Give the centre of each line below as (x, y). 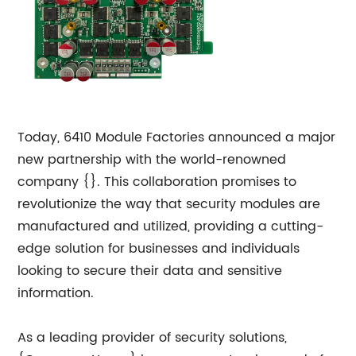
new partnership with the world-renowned (152, 160)
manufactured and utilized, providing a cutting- (171, 226)
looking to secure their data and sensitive (150, 271)
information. (56, 293)
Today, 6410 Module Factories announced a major (177, 137)
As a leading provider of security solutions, (153, 338)
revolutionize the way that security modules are (169, 204)
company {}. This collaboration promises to (157, 182)
